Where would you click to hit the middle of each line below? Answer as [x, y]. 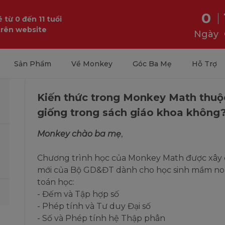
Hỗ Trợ [204, 64]
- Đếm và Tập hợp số [78, 194]
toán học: [56, 182]
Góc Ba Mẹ [152, 64]
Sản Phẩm [32, 64]
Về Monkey [92, 64]
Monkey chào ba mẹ [79, 134]
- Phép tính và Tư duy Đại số [94, 206]
